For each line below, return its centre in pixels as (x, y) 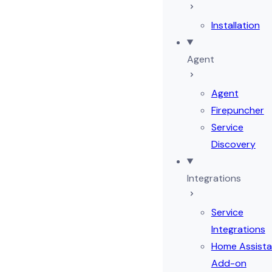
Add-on (229, 263)
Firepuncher (237, 110)
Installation (235, 25)
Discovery (233, 144)
